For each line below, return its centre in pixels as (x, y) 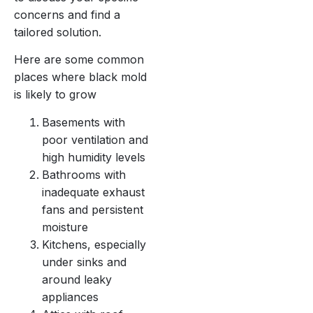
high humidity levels (94, 157)
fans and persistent (93, 209)
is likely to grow (55, 95)
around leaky (77, 279)
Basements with (83, 122)
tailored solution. (58, 32)
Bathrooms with (84, 174)
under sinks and (84, 262)
